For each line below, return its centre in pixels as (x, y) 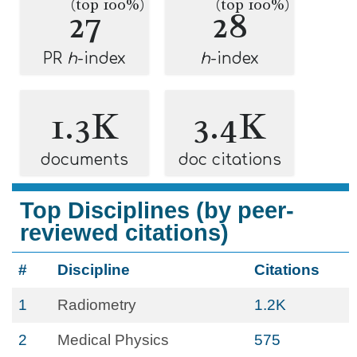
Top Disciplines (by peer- (157, 210)
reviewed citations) (124, 233)
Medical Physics (113, 340)
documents (84, 160)
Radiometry (97, 305)
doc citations (229, 160)
